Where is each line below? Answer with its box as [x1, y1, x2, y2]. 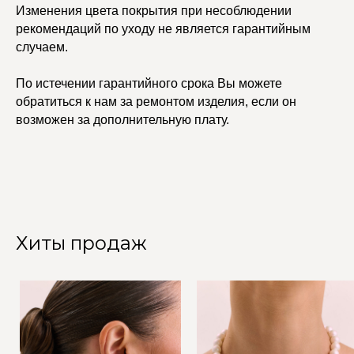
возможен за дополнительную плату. [16, 113, 229, 127]
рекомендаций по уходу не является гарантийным [16, 22, 311, 36]
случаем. [16, 40, 68, 55]
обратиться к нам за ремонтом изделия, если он [16, 95, 296, 109]
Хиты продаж [16, 232, 147, 255]
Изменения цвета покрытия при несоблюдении [16, 4, 292, 18]
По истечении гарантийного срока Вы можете [16, 77, 282, 91]
